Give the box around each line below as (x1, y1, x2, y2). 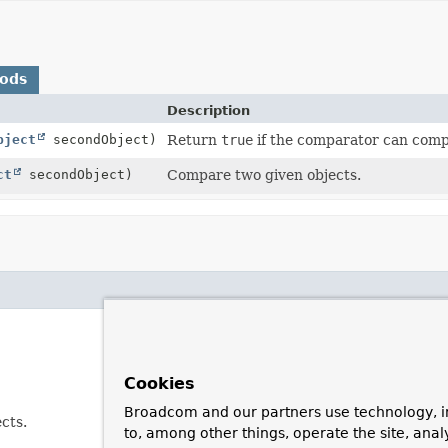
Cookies (124, 374, 195, 393)
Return (167, 131, 221, 148)
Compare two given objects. (167, 166, 361, 183)
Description (167, 102, 250, 118)
